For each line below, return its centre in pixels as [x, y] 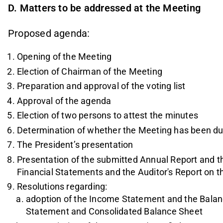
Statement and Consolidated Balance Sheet [114, 212]
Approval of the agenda [64, 101]
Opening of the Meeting [64, 57]
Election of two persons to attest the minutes [108, 115]
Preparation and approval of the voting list [101, 86]
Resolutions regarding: [62, 187]
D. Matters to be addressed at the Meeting [105, 8]
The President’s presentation [75, 145]
